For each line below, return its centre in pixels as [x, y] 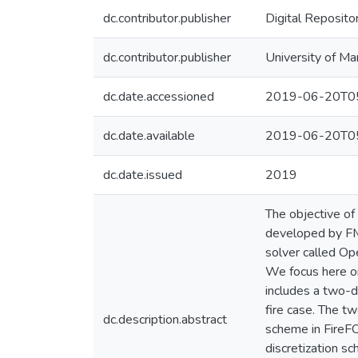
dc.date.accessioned [159, 97]
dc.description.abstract [165, 320]
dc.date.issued [143, 175]
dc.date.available [149, 136]
